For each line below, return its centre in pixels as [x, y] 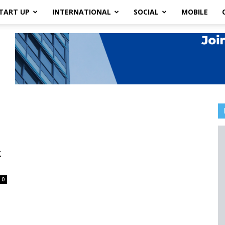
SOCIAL [146, 12]
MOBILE [195, 12]
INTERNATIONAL [82, 12]
